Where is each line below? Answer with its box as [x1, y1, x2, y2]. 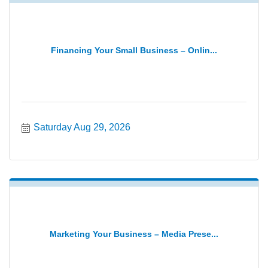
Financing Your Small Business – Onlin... [51, 45, 217, 55]
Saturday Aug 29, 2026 [33, 122, 130, 132]
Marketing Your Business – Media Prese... [50, 229, 218, 239]
